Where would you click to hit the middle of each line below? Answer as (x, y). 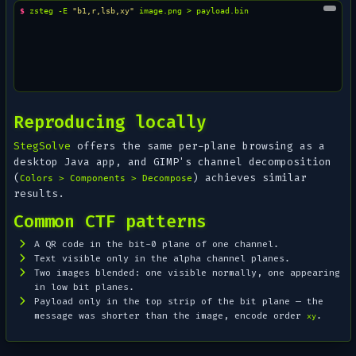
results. (39, 193)
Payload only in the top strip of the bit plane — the (179, 302)
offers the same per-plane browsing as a (198, 145)
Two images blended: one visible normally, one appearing (188, 273)
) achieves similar (250, 177)
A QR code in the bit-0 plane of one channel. (157, 244)
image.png (160, 11)
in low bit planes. (85, 287)
